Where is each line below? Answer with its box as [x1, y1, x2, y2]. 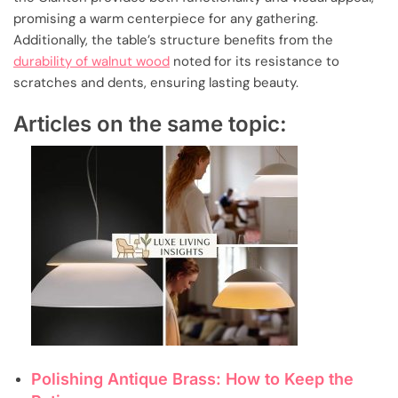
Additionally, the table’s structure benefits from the [13, 30, 333, 49]
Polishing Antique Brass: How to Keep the [31, 369, 354, 388]
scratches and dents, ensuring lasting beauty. [13, 73, 298, 92]
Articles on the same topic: [13, 110, 287, 137]
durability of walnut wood [13, 52, 170, 70]
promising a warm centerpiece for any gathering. [13, 9, 318, 28]
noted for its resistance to [170, 52, 339, 70]
